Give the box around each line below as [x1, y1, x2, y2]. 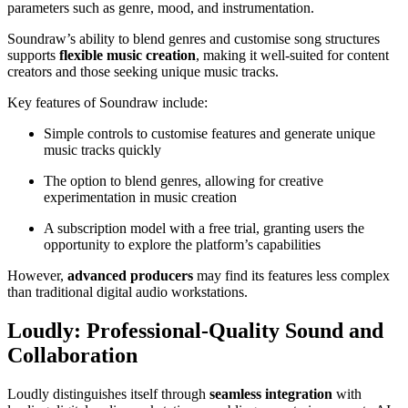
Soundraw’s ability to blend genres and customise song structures [7, 31, 380, 47]
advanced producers [67, 268, 193, 284]
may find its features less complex [193, 268, 390, 284]
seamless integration [209, 386, 332, 403]
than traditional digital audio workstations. [7, 284, 248, 301]
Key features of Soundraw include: [7, 95, 208, 111]
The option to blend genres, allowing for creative [44, 173, 323, 189]
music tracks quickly [44, 142, 161, 158]
